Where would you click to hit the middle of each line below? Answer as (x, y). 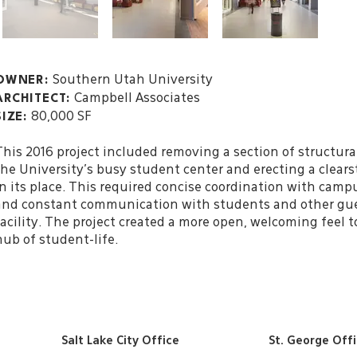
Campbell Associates (137, 99)
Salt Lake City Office (120, 341)
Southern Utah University (132, 80)
